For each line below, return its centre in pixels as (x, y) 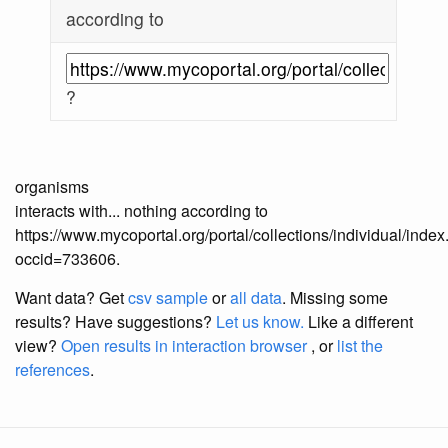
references (52, 370)
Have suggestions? (145, 322)
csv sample (168, 298)
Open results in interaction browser (184, 346)
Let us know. (260, 322)
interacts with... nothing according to (141, 211)
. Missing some (335, 298)
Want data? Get (71, 298)
